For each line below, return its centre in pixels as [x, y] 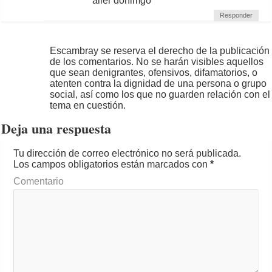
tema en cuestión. [88, 105]
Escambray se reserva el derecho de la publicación [160, 51]
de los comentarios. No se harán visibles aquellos [157, 62]
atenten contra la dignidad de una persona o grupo [158, 83]
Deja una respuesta [56, 128]
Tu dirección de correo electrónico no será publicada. [127, 153]
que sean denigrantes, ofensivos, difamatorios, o [154, 73]
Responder [236, 15]
